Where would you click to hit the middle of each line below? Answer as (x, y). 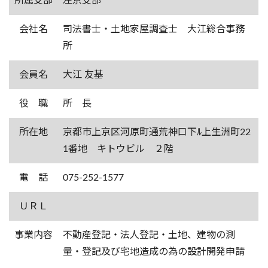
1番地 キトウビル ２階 (123, 149)
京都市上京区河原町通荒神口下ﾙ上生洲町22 (156, 132)
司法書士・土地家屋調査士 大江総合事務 (153, 29)
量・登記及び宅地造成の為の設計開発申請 (153, 252)
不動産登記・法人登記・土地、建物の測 (149, 235)
